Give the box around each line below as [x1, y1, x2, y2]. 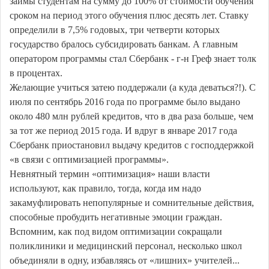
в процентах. [10, 68, 62, 79]
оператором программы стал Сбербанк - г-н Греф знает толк [10, 53, 256, 64]
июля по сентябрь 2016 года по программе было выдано [10, 97, 240, 107]
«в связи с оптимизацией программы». [10, 154, 169, 165]
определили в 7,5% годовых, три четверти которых [10, 25, 220, 35]
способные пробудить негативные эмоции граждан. [10, 212, 222, 223]
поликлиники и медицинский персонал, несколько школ [10, 241, 242, 252]
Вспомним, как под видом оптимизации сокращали [10, 226, 222, 237]
